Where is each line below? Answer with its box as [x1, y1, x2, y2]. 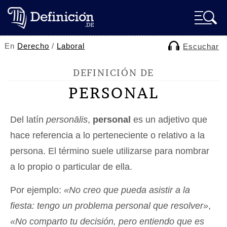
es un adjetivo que [131, 115, 207, 125]
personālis [46, 115, 88, 125]
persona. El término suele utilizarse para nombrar [10, 146, 209, 156]
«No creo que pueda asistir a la [64, 185, 190, 195]
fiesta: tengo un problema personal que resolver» [10, 201, 208, 211]
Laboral [57, 42, 85, 50]
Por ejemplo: [10, 185, 64, 195]
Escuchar [183, 42, 219, 51]
